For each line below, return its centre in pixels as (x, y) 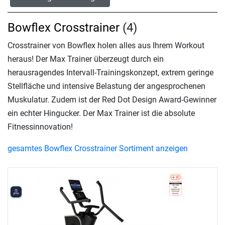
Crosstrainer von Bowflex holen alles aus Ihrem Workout (106, 45)
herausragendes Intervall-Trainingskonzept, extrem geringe (110, 73)
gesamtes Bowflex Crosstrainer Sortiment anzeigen (98, 148)
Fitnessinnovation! (40, 127)
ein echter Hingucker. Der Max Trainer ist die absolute (101, 113)
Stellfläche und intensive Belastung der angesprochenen (106, 86)
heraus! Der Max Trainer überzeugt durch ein (86, 59)
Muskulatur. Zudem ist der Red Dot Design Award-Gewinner (112, 100)
